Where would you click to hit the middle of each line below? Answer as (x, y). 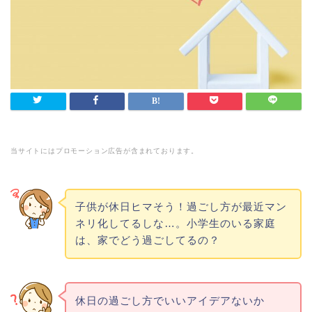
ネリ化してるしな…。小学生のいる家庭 (175, 224)
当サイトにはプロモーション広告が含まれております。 (105, 150)
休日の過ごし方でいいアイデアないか (170, 300)
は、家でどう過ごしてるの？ (147, 240)
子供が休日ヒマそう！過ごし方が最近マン (181, 207)
